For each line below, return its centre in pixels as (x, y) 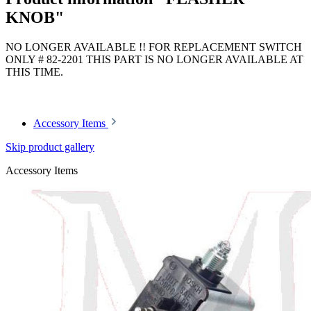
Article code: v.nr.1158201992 (72, 85)
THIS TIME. (34, 72)
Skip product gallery (50, 147)
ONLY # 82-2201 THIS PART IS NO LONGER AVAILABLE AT (154, 60)
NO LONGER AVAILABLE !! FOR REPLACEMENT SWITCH (154, 47)
